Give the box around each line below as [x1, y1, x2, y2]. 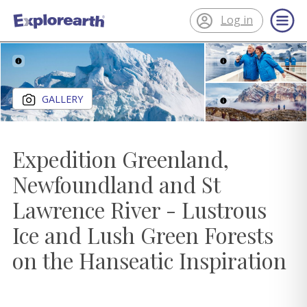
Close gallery [187, 21, 262, 38]
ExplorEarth [10, 20, 84, 38]
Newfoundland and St [12, 170, 220, 199]
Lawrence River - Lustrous [12, 195, 267, 225]
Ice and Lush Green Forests [12, 221, 273, 250]
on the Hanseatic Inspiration [12, 246, 286, 275]
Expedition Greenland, [12, 145, 229, 174]
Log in [221, 12, 253, 28]
